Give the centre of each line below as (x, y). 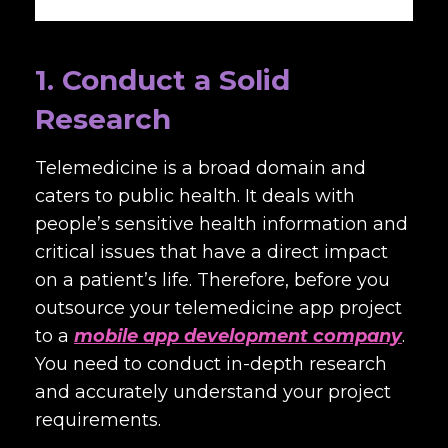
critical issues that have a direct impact (211, 252)
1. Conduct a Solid (162, 80)
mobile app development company (238, 336)
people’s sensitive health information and (221, 224)
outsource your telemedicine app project (218, 308)
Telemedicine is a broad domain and (200, 168)
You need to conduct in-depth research (211, 364)
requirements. (100, 420)
